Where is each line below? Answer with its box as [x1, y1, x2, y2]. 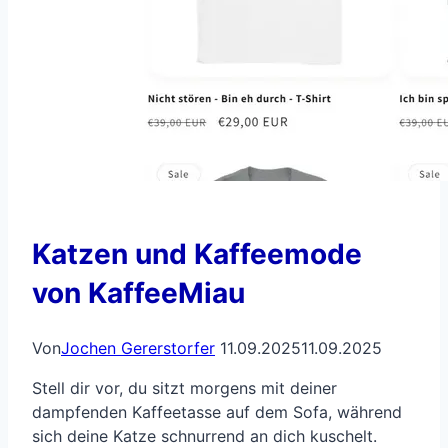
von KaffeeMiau [32, 275, 245, 310]
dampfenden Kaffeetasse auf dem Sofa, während [32, 401, 402, 422]
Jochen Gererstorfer [61, 337, 215, 358]
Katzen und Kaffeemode [32, 236, 362, 271]
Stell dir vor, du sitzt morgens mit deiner [32, 377, 337, 398]
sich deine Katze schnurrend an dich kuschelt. [32, 425, 377, 446]
